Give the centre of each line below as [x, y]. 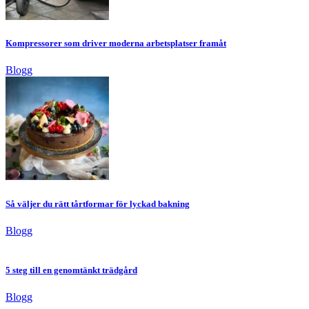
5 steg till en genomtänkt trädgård [71, 270]
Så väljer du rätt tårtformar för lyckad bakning [98, 203]
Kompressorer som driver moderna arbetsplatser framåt [116, 43]
